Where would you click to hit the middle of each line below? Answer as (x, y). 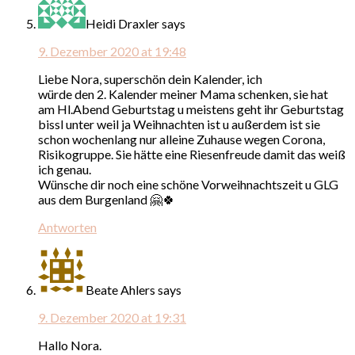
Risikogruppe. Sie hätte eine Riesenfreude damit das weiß (192, 154)
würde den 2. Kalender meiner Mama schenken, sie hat (183, 94)
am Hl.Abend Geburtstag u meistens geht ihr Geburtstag (191, 109)
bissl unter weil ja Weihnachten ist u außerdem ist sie (179, 124)
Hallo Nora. (70, 345)
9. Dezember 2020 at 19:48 (112, 51)
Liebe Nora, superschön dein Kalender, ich (150, 78)
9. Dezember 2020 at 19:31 (112, 317)
